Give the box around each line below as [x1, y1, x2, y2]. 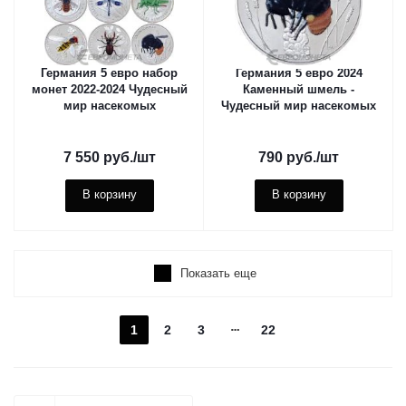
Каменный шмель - [243, 82, 354, 96]
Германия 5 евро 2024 [235, 66, 362, 80]
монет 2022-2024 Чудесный [31, 82, 188, 96]
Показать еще [180, 266, 256, 280]
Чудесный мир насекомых [221, 99, 376, 112]
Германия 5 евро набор [41, 66, 178, 80]
